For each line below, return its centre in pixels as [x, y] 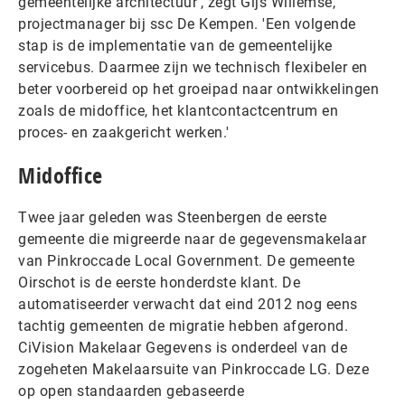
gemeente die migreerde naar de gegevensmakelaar [193, 239]
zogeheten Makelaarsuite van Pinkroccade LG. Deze [193, 369]
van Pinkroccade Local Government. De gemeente [187, 261]
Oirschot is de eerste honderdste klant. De [159, 283]
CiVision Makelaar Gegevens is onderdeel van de [183, 348]
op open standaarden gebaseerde [131, 391]
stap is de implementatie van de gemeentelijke [175, 46]
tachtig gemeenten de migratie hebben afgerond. [183, 326]
